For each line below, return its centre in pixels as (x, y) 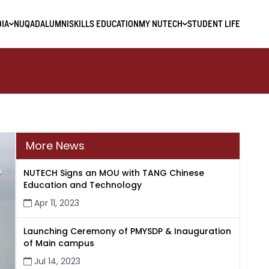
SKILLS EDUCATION (104, 24)
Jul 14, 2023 (56, 261)
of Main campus (59, 243)
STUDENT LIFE (214, 24)
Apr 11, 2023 (55, 203)
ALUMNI (55, 24)
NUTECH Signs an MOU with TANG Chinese (113, 173)
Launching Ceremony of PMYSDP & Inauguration (127, 231)
